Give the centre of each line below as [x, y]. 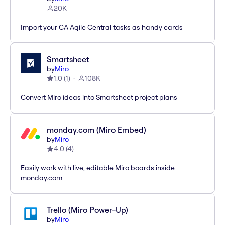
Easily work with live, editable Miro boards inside [98, 168]
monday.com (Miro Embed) [96, 130]
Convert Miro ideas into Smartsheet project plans [99, 98]
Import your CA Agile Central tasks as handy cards [102, 27]
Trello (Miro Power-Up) [87, 210]
